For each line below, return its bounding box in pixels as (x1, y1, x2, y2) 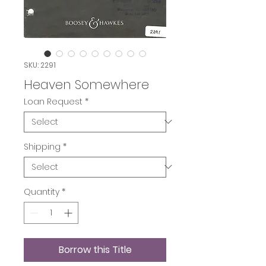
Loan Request (24, 95, 83, 107)
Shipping (24, 140, 61, 153)
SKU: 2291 (24, 59, 56, 70)
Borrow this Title (58, 242, 132, 256)
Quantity (24, 185, 59, 198)
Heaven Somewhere (24, 75, 149, 93)
